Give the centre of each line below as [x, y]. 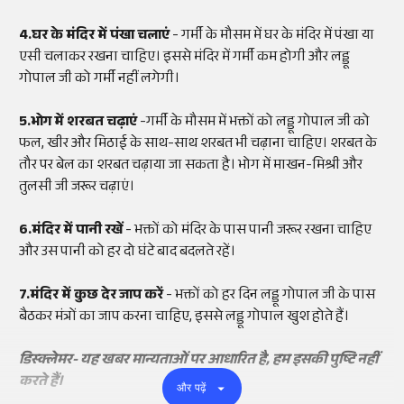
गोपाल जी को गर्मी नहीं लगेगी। [99, 80]
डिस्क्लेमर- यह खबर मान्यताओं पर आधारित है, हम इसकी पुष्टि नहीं [198, 362]
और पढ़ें [191, 388]
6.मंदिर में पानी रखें [72, 232]
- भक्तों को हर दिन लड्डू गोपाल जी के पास [271, 297]
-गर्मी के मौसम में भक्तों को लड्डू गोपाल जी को [255, 124]
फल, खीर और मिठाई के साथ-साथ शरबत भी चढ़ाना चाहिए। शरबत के [198, 145]
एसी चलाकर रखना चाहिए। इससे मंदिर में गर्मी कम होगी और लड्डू [184, 59]
